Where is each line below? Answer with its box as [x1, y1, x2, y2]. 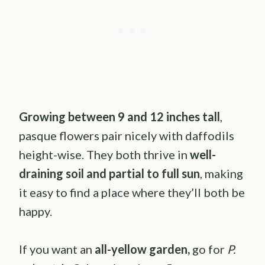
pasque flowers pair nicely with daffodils [19, 128, 234, 143]
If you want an [19, 241, 95, 256]
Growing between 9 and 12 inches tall [19, 109, 220, 124]
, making [200, 166, 243, 180]
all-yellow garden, [95, 241, 190, 256]
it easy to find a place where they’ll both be [19, 185, 245, 199]
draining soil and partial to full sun [19, 166, 200, 180]
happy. [19, 203, 54, 218]
